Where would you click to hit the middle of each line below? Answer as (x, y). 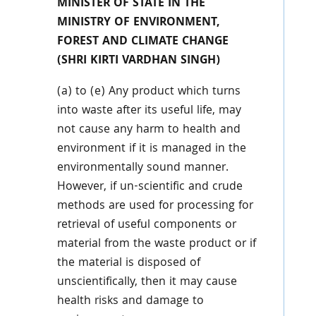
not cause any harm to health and (148, 130)
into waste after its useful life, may (149, 111)
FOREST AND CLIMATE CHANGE (142, 42)
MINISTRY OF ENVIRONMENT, (138, 23)
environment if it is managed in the (151, 149)
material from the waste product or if (156, 244)
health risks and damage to (130, 302)
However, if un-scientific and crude (150, 187)
